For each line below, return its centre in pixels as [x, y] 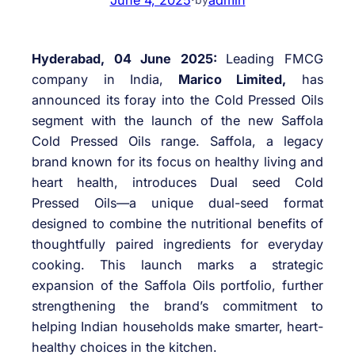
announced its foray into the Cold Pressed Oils [177, 100]
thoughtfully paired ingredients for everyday [177, 244]
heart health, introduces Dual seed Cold [177, 183]
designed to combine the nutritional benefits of [177, 224]
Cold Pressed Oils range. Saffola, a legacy [177, 141]
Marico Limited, [225, 80]
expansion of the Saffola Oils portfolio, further [177, 286]
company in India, [98, 80]
